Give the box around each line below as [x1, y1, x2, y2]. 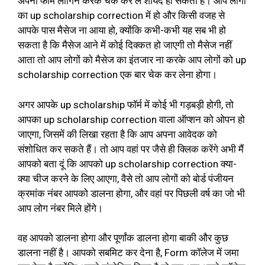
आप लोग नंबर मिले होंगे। [18, 202, 105, 214]
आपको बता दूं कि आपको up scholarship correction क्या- [18, 157, 237, 170]
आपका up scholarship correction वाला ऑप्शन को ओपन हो [18, 113, 245, 125]
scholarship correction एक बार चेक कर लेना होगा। [18, 69, 217, 80]
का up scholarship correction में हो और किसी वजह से [18, 9, 225, 21]
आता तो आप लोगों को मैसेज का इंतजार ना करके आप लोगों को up [18, 54, 246, 66]
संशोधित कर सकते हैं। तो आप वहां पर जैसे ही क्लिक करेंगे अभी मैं [18, 143, 244, 155]
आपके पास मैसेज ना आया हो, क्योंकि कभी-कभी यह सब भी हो [18, 24, 226, 36]
